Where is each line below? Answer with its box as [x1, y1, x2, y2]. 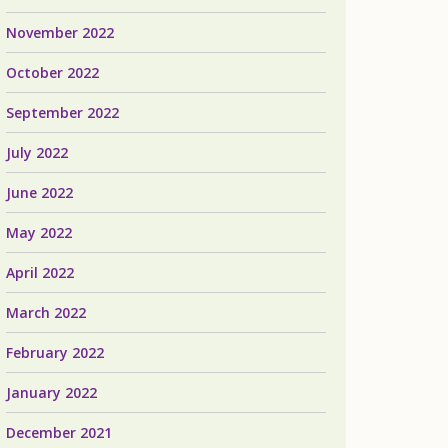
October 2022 [6, 63, 99, 82]
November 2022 [6, 23, 114, 42]
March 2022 [6, 303, 86, 322]
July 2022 [6, 143, 68, 162]
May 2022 [6, 223, 72, 242]
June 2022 [6, 183, 73, 202]
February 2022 [6, 343, 104, 362]
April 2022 [6, 263, 74, 282]
